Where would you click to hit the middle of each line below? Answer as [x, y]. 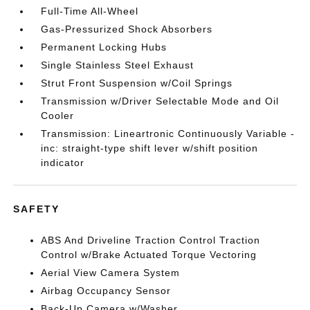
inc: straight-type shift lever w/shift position [150, 148]
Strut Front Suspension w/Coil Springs [137, 83]
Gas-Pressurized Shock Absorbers [127, 29]
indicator [63, 163]
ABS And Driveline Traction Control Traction [151, 240]
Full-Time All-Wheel [90, 11]
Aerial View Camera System [111, 273]
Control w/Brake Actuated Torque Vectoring [149, 255]
